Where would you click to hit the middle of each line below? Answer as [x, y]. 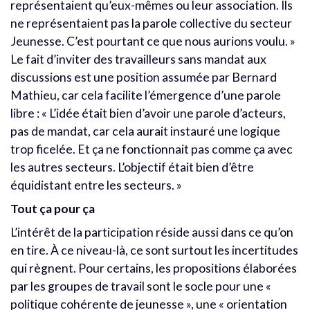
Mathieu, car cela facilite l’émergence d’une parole [146, 95]
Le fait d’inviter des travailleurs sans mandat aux [138, 59]
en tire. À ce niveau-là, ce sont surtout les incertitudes [154, 250]
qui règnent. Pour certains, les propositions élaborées [154, 268]
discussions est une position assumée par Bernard [144, 77]
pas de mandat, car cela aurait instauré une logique [145, 131]
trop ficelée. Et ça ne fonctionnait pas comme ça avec [152, 149]
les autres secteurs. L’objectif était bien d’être [132, 167]
